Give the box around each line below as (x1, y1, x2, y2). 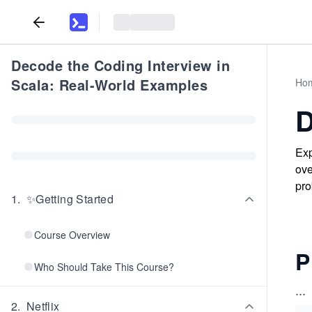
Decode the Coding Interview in (11, 55, 230, 75)
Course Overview (34, 228, 110, 242)
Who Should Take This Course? (34, 260, 174, 274)
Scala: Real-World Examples (11, 75, 208, 95)
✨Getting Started (26, 191, 114, 207)
